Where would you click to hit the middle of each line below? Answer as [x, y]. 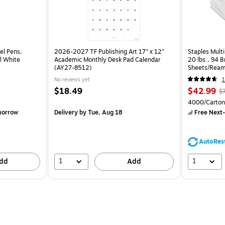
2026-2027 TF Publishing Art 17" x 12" [109, 51]
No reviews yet [72, 79]
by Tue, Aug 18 [100, 112]
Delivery [66, 112]
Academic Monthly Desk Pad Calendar [107, 60]
